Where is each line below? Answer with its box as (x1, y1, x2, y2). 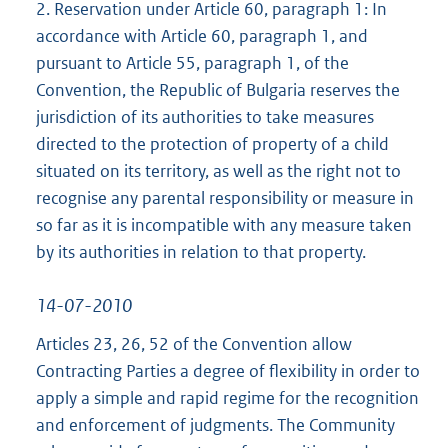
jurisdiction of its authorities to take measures (36, 106, 374, 129)
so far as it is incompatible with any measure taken (36, 214, 412, 237)
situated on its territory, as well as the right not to (36, 160, 401, 183)
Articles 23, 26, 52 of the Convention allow (36, 333, 352, 356)
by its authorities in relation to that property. (36, 241, 366, 264)
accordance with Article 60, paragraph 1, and (36, 25, 368, 48)
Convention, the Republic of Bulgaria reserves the (36, 79, 400, 102)
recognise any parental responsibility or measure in (36, 187, 414, 210)
